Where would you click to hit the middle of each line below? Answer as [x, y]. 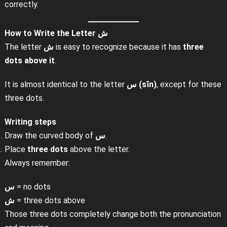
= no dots [32, 186]
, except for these [189, 84]
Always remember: [37, 163]
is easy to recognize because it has [118, 47]
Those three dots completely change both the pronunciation [112, 214]
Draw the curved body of [50, 135]
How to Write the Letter [51, 33]
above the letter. [99, 149]
